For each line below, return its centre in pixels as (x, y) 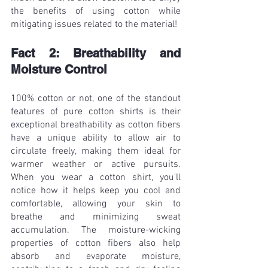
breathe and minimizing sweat (96, 217)
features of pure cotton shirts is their (96, 112)
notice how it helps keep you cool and (96, 191)
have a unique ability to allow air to (96, 138)
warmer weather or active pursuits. (96, 165)
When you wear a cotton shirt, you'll (96, 178)
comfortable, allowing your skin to (96, 204)
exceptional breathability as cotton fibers (96, 125)
